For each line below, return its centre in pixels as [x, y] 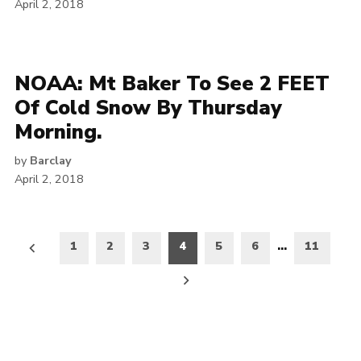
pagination [66, 268]
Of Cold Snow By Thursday [148, 108]
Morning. [58, 133]
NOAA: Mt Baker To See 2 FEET [172, 84]
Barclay [51, 161]
